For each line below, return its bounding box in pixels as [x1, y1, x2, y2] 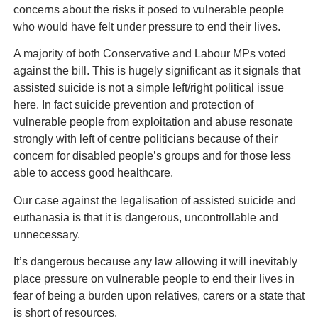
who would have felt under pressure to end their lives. [13, 21, 280, 33]
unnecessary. [13, 228, 80, 241]
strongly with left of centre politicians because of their [13, 133, 278, 146]
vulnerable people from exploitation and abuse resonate [13, 116, 293, 128]
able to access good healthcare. [13, 167, 173, 180]
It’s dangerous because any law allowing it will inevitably [13, 256, 297, 268]
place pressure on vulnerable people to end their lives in [13, 273, 295, 285]
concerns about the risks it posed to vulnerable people [13, 4, 284, 16]
